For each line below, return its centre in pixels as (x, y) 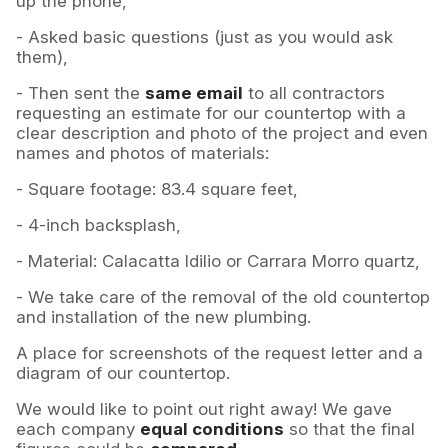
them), (42, 57)
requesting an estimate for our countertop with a (211, 113)
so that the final (349, 429)
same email (194, 93)
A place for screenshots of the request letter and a (219, 353)
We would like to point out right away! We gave (204, 409)
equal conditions (212, 429)
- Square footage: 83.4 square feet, (157, 189)
